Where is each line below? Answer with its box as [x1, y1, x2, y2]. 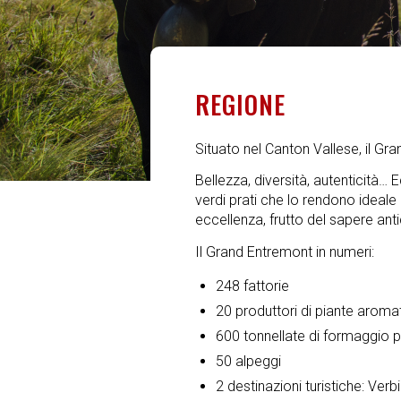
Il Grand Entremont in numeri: [195, 243, 374, 260]
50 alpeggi [216, 353, 281, 371]
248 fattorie [216, 277, 289, 295]
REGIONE [195, 86, 286, 123]
